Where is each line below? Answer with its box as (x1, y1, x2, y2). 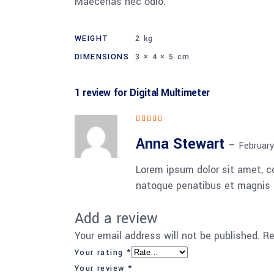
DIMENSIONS (75, 51, 129, 62)
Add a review (75, 209, 158, 229)
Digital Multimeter (130, 86, 210, 100)
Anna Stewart (136, 134, 229, 154)
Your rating (75, 247, 127, 258)
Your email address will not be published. (75, 229, 260, 243)
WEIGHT (75, 33, 109, 44)
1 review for (75, 86, 130, 100)
